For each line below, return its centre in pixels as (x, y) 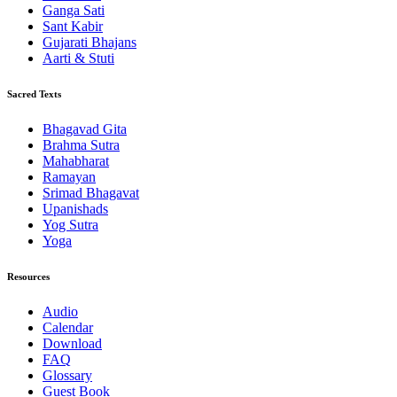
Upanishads (75, 209)
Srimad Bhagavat (91, 193)
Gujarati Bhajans (90, 43)
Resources (28, 277)
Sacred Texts (34, 94)
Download (72, 344)
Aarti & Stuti (78, 58)
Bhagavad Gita (85, 129)
